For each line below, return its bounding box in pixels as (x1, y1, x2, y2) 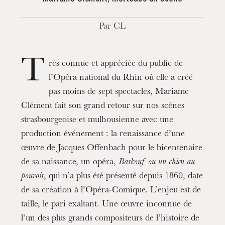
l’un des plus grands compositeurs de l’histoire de (21, 214, 200, 223)
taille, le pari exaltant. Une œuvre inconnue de (21, 200, 192, 209)
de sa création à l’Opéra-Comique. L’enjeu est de (21, 186, 201, 195)
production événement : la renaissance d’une (21, 130, 185, 139)
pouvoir (21, 172, 44, 181)
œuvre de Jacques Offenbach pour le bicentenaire (21, 144, 203, 153)
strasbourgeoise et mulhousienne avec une (21, 116, 174, 125)
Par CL (99, 23, 126, 32)
